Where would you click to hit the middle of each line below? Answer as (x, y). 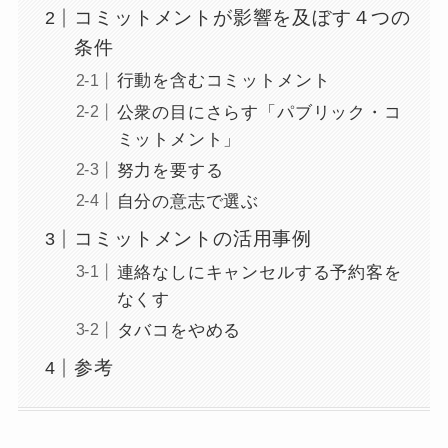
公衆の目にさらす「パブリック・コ (259, 112)
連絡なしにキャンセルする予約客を (259, 272)
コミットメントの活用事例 (193, 239)
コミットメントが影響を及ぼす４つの (243, 18)
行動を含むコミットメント (223, 81)
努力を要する (170, 170)
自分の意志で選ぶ (188, 201)
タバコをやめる (179, 330)
